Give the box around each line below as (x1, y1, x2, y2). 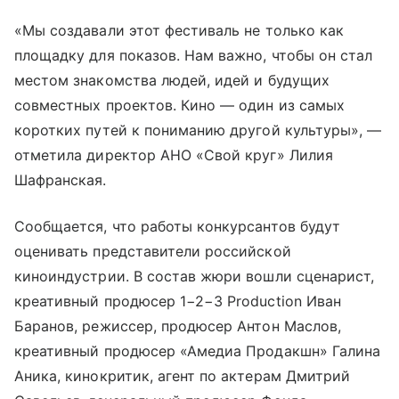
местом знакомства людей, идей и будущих (14, 71, 330, 89)
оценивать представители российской (14, 242, 291, 260)
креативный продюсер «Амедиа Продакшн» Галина (14, 342, 381, 360)
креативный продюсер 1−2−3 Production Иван (14, 292, 341, 310)
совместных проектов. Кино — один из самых (14, 96, 345, 114)
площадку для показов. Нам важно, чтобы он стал (14, 46, 373, 64)
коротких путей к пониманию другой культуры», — (14, 121, 382, 139)
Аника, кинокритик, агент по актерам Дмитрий (14, 367, 351, 385)
